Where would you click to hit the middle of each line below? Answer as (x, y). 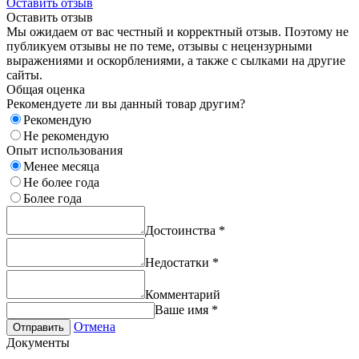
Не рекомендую (66, 136)
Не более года (61, 183)
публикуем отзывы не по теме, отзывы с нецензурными (159, 46)
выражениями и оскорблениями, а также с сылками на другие (176, 61)
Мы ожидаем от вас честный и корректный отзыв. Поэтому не (177, 32)
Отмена (95, 327)
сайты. (24, 75)
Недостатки (179, 263)
